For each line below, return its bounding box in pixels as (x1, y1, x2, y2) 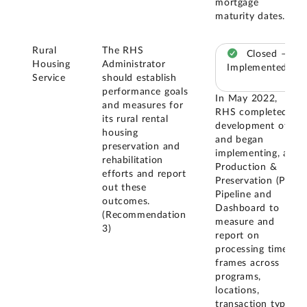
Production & (215, 162, 278, 173)
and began (215, 135, 264, 145)
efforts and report (102, 169, 186, 179)
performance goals (102, 86, 188, 97)
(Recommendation (102, 210, 186, 220)
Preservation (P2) (215, 176, 295, 186)
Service (32, 73, 66, 83)
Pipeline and (215, 190, 272, 200)
